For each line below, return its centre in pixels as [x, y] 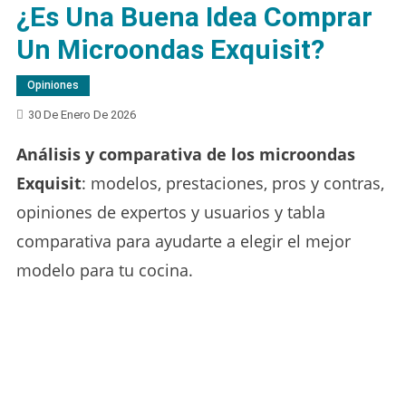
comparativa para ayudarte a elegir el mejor [183, 241]
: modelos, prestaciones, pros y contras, [232, 183]
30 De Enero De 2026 [82, 114]
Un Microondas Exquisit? [170, 49]
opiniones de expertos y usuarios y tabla [170, 212]
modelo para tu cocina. [104, 270]
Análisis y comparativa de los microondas [185, 154]
